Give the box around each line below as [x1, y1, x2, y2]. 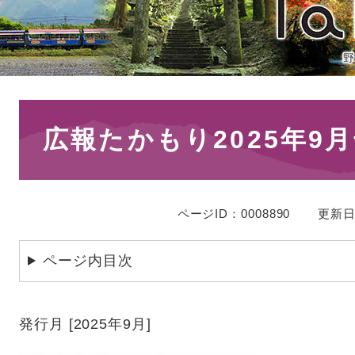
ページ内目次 [43, 253, 133, 269]
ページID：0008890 [177, 207, 291, 220]
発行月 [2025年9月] [19, 316, 151, 332]
